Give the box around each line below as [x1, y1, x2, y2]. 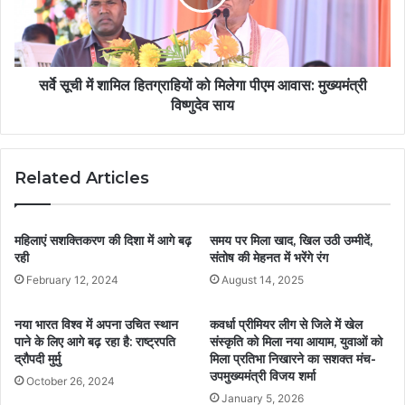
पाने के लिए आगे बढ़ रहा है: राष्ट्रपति [14, 334, 175, 351]
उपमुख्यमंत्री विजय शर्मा [210, 368, 316, 385]
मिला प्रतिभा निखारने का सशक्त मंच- [210, 351, 376, 368]
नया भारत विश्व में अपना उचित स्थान [14, 316, 178, 334]
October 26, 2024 [26, 374, 115, 389]
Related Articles [14, 168, 149, 189]
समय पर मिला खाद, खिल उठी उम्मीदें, [210, 232, 372, 250]
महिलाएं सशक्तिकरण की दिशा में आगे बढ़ [14, 232, 192, 250]
